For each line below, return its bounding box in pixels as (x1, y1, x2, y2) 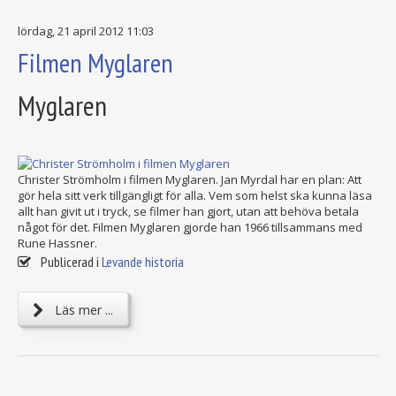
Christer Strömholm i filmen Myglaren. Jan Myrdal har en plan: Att (18, 171, 362, 188)
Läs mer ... (51, 301, 113, 319)
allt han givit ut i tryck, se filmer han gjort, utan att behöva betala (18, 203, 359, 220)
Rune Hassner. (18, 235, 97, 252)
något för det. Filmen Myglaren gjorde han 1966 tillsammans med (18, 219, 362, 236)
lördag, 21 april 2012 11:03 (18, 23, 154, 40)
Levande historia (102, 253, 184, 271)
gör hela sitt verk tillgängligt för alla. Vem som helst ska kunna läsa (18, 187, 372, 204)
